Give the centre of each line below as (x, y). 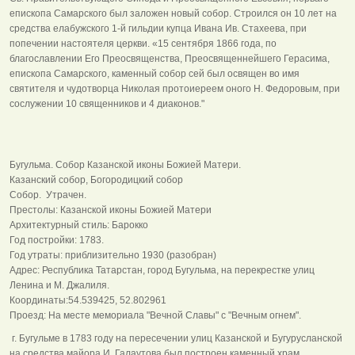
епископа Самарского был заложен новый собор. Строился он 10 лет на (173, 13)
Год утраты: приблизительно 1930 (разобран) (113, 255)
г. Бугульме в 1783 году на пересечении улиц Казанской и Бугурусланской (176, 338)
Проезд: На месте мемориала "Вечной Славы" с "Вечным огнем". (155, 315)
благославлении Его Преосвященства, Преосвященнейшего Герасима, (170, 58)
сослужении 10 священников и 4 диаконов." (107, 103)
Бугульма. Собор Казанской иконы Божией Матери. (125, 164)
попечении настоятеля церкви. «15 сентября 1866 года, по (143, 43)
